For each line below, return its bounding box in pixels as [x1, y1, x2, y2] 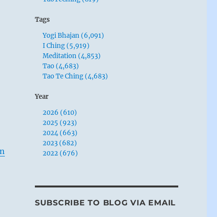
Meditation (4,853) [43, 51, 101, 60]
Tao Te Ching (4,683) [43, 72, 108, 80]
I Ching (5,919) [43, 41, 90, 50]
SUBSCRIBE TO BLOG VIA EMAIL [34, 198, 176, 207]
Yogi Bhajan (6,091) [43, 31, 105, 40]
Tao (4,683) [43, 62, 79, 70]
